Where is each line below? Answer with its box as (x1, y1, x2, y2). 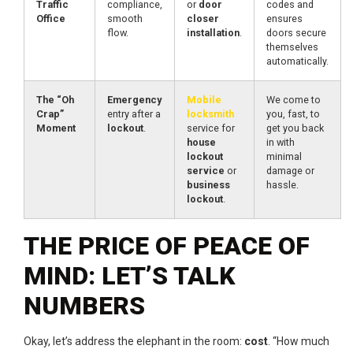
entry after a (107, 108, 161, 121)
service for (187, 122, 235, 135)
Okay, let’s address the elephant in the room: (24, 335, 244, 348)
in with (266, 136, 295, 149)
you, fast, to (266, 108, 320, 121)
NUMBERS (24, 291, 145, 321)
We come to (266, 94, 321, 106)
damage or (266, 165, 314, 177)
